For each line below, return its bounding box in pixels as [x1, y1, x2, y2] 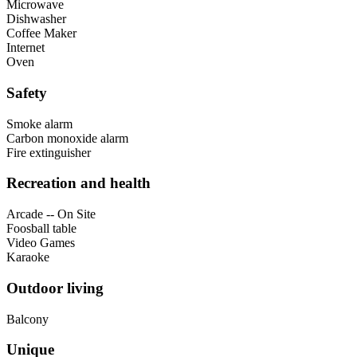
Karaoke [6, 250, 49, 265]
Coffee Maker [6, 26, 76, 41]
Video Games [6, 236, 75, 250]
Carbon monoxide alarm [6, 131, 128, 145]
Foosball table [6, 222, 76, 236]
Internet [6, 41, 45, 55]
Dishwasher [6, 12, 66, 26]
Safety [6, 84, 47, 101]
